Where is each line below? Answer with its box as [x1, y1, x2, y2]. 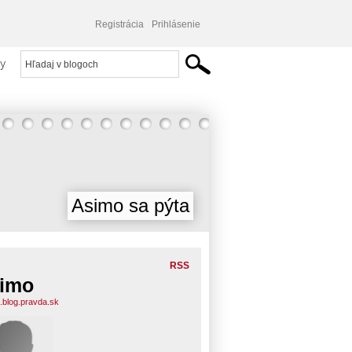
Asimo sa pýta [71, 195, 189, 216]
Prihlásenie [152, 19, 200, 30]
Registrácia [95, 19, 144, 30]
